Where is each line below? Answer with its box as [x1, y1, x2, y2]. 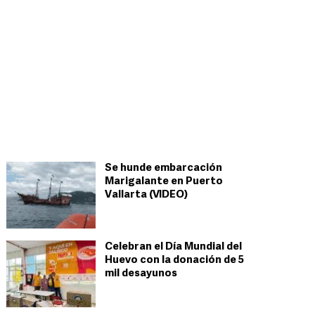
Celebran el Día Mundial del [105, 242, 242, 252]
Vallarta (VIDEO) [105, 190, 188, 200]
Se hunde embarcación [105, 163, 222, 174]
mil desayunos [105, 269, 177, 279]
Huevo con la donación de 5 [105, 255, 244, 266]
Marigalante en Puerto [105, 176, 223, 187]
